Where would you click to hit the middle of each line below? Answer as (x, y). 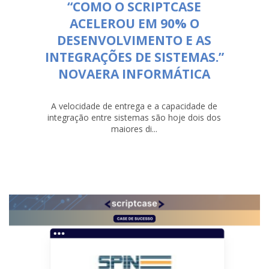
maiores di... (134, 128)
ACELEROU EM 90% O (134, 23)
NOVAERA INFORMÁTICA (134, 74)
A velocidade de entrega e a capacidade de (134, 106)
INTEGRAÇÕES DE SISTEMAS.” (134, 57)
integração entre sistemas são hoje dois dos (134, 117)
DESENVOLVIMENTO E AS (134, 40)
